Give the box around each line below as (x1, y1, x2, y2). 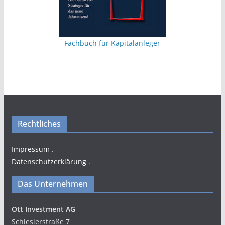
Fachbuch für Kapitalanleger (64, 38, 161, 48)
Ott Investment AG (11, 204, 75, 214)
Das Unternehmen (17, 178, 88, 190)
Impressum (11, 144, 50, 154)
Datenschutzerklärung (11, 157, 86, 167)
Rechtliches (17, 118, 61, 130)
